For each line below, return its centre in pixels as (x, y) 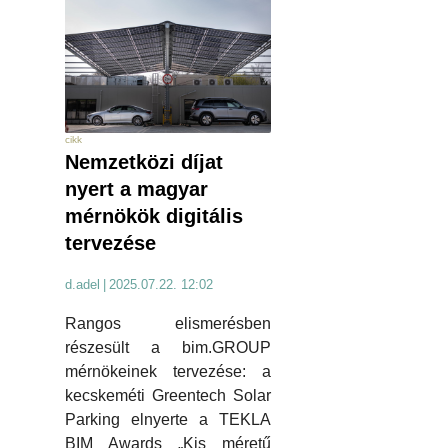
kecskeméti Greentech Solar (168, 395)
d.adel (82, 284)
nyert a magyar (136, 188)
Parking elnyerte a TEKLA (168, 419)
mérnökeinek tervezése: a (168, 371)
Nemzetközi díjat (144, 161)
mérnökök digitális (154, 215)
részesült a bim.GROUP (168, 347)
